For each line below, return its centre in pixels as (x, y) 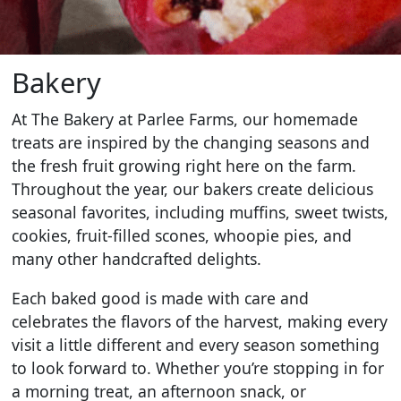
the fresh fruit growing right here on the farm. (184, 166)
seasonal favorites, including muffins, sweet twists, (200, 213)
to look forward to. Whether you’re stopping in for (198, 367)
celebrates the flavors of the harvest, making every (200, 321)
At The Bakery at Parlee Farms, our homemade (185, 119)
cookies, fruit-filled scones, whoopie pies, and (182, 236)
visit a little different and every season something (196, 344)
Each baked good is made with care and (161, 298)
